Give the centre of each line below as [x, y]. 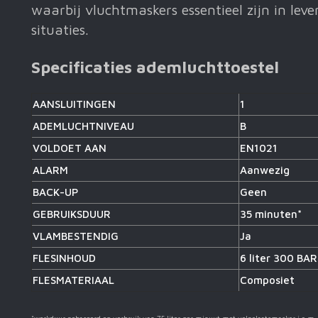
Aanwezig [265, 170]
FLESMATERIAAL [73, 280]
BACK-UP [55, 192]
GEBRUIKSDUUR [72, 214]
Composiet [267, 280]
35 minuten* [271, 214]
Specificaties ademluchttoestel [155, 66]
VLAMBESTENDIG [76, 236]
